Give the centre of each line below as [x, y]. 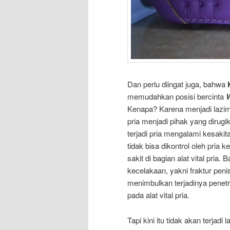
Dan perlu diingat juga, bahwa [177, 84]
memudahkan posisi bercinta [177, 97]
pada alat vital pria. [158, 195]
